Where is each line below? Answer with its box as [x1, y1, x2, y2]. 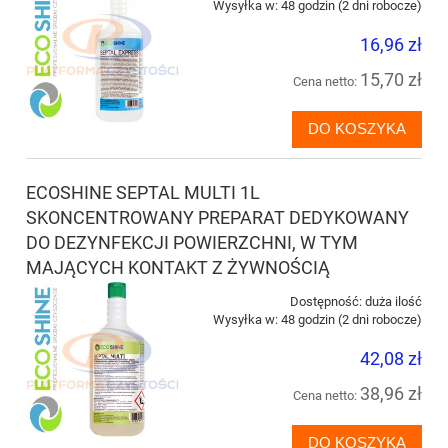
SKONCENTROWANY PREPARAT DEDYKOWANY [26, 206, 409, 228]
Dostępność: [290, 293, 362, 309]
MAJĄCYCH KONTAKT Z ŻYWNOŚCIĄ [26, 256, 330, 278]
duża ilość [365, 293, 422, 309]
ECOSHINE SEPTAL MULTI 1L [26, 181, 260, 203]
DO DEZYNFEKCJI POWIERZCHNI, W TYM [26, 231, 358, 253]
